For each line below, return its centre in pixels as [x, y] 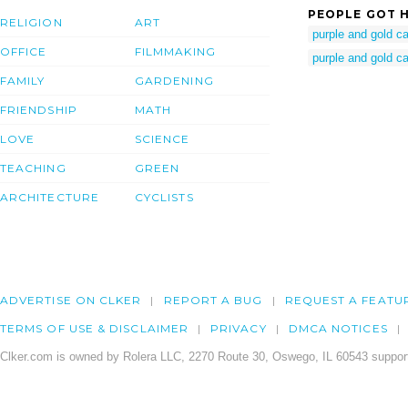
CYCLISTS [164, 198]
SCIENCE [163, 139]
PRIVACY [239, 329]
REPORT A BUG [213, 301]
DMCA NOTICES [338, 329]
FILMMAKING [175, 52]
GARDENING [174, 81]
